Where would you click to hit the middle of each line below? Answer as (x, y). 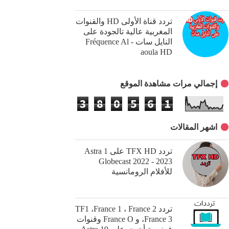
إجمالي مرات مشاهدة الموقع (169, 84)
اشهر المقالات (194, 127)
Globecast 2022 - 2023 (135, 161)
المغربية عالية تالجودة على (128, 32)
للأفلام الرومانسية (142, 171)
